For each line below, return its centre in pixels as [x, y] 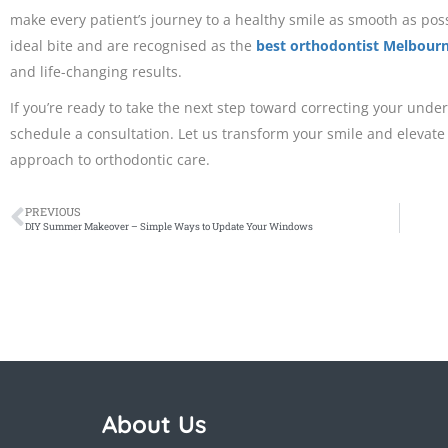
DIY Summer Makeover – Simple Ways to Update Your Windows [169, 226]
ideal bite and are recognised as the [133, 46]
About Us [154, 424]
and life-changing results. [96, 72]
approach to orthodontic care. [110, 160]
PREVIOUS [53, 211]
